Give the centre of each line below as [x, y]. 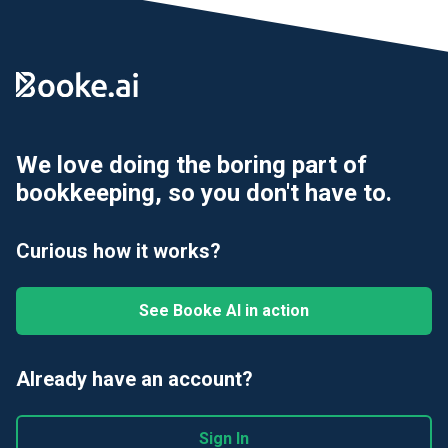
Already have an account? [134, 379]
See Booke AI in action [224, 311]
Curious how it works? [118, 251]
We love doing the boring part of [191, 165]
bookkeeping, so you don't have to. [204, 193]
